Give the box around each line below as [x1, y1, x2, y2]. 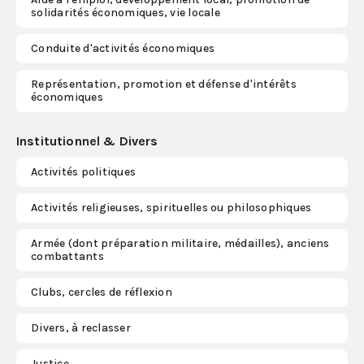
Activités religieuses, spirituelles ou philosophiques [31, 201, 312, 214]
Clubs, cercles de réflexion [31, 285, 172, 299]
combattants [31, 249, 104, 263]
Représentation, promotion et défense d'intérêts [31, 77, 297, 91]
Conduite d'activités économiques [31, 41, 214, 55]
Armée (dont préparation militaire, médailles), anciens [31, 236, 330, 250]
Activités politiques [31, 165, 136, 179]
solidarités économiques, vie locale [31, 6, 220, 19]
